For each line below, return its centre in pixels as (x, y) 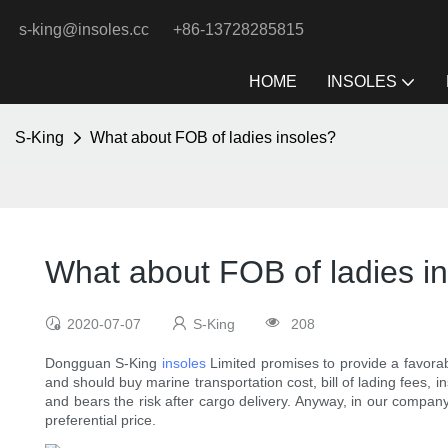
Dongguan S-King (103, 363)
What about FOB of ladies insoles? (213, 137)
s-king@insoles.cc (90, 29)
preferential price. (100, 420)
